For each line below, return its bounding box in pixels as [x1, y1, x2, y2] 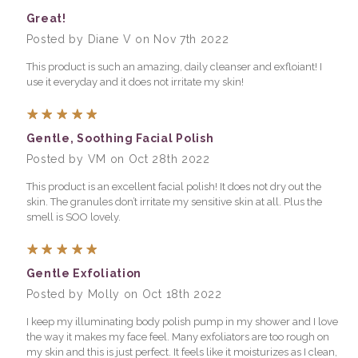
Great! [26, 11, 66, 25]
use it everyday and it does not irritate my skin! [26, 75, 244, 88]
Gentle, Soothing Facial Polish [26, 131, 214, 145]
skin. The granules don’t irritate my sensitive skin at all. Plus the [26, 195, 322, 208]
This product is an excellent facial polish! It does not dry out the [26, 180, 321, 193]
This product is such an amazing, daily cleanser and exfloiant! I [26, 60, 322, 73]
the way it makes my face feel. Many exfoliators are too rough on [26, 330, 329, 343]
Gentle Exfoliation [26, 266, 142, 280]
